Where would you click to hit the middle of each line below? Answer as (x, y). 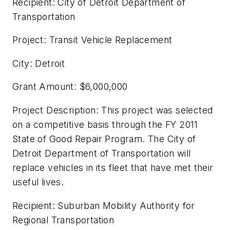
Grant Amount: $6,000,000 (70, 87)
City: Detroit (39, 63)
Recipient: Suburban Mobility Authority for (104, 205)
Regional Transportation (63, 220)
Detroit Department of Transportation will (102, 154)
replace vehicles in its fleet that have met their (113, 168)
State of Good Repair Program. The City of (104, 139)
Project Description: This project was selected (113, 110)
